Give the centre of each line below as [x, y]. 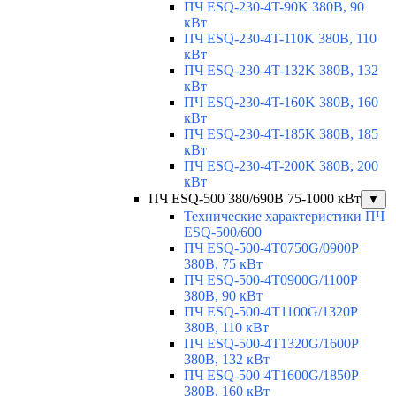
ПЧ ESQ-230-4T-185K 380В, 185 [281, 134]
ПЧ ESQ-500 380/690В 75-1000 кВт [255, 199]
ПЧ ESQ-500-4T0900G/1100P [270, 280]
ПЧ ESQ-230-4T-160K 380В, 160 [281, 103]
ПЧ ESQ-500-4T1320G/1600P [271, 344]
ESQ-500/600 [223, 232]
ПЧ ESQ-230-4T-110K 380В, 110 [280, 39]
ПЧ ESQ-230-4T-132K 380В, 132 [281, 71]
